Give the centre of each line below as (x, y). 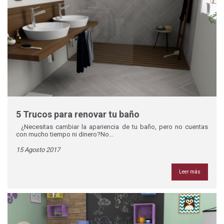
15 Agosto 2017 (38, 150)
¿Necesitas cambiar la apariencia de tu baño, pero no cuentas (112, 127)
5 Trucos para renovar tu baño (77, 114)
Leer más (190, 171)
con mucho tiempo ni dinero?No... (64, 134)
